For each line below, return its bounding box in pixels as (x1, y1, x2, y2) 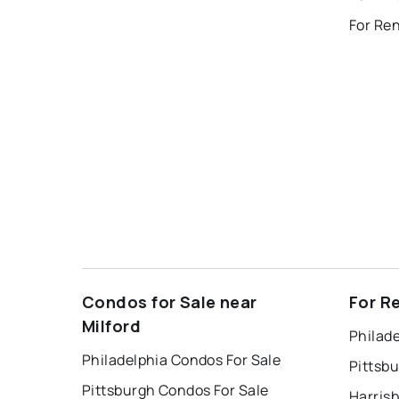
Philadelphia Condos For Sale (82, 349, 281, 370)
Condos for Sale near (82, 290, 257, 313)
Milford (82, 314, 142, 337)
